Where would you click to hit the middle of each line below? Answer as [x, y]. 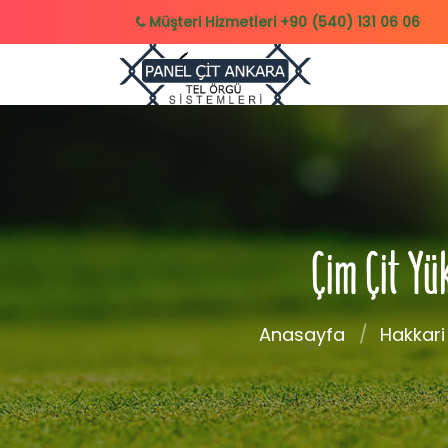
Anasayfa [301, 335]
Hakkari [412, 335]
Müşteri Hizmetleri [213, 22]
